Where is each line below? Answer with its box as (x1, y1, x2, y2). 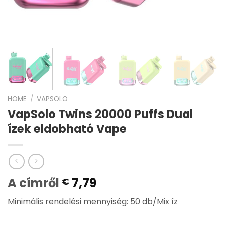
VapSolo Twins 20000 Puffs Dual (8, 105, 193, 122)
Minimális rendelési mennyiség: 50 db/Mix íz (8, 196, 178, 208)
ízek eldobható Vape (8, 120, 127, 137)
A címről (8, 175, 62, 192)
